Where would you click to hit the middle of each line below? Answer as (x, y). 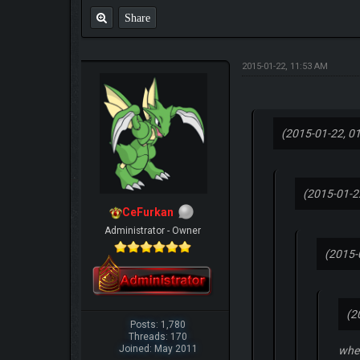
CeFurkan (148, 212)
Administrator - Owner (153, 230)
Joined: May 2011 (158, 348)
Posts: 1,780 (158, 324)
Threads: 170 (158, 336)
